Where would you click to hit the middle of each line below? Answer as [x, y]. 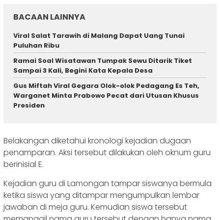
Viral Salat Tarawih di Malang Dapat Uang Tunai [99, 36]
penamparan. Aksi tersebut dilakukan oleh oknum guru [107, 152]
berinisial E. [24, 164]
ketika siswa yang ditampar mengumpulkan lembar [101, 195]
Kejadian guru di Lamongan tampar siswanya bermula [108, 183]
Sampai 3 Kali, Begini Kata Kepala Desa [83, 71]
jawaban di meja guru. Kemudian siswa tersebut [95, 207]
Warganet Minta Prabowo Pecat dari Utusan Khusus [106, 96]
